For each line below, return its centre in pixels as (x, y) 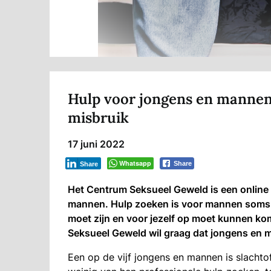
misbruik (98, 118)
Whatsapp (135, 163)
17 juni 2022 (96, 144)
